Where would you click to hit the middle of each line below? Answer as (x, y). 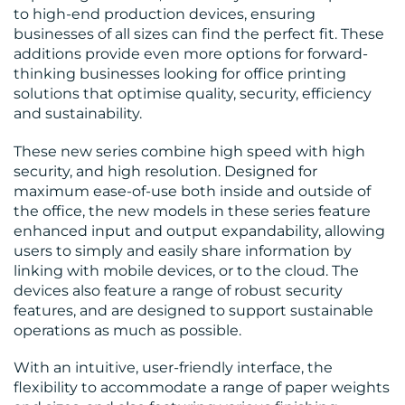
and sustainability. (78, 114)
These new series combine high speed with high (189, 151)
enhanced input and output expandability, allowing (199, 231)
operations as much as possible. (127, 330)
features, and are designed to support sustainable (193, 310)
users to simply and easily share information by (183, 250)
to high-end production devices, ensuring (165, 14)
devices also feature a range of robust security (178, 290)
